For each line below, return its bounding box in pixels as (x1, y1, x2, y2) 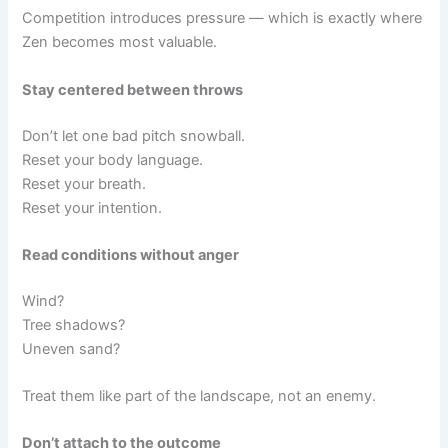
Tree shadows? (22, 315, 126, 334)
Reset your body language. (22, 150, 204, 169)
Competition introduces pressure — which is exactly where (22, 9, 423, 28)
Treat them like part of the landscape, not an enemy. (22, 387, 377, 406)
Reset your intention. (22, 198, 163, 217)
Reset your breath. (22, 174, 147, 193)
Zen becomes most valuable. (22, 33, 218, 52)
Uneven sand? (22, 339, 121, 358)
